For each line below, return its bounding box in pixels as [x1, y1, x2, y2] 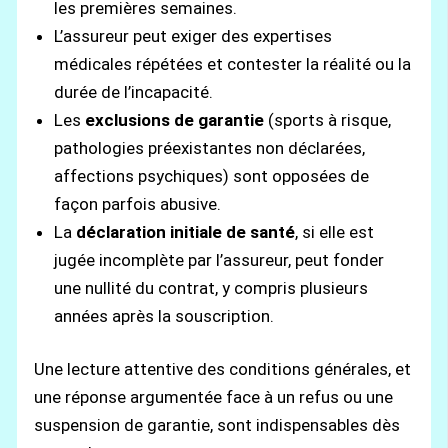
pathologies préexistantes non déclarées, [54, 137, 366, 158]
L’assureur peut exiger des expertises [54, 25, 333, 46]
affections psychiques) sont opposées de [54, 165, 370, 186]
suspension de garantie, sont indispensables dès [34, 415, 401, 436]
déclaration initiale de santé [76, 221, 296, 242]
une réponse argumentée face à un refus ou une [34, 387, 394, 408]
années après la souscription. [54, 305, 275, 326]
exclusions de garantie [85, 109, 265, 130]
